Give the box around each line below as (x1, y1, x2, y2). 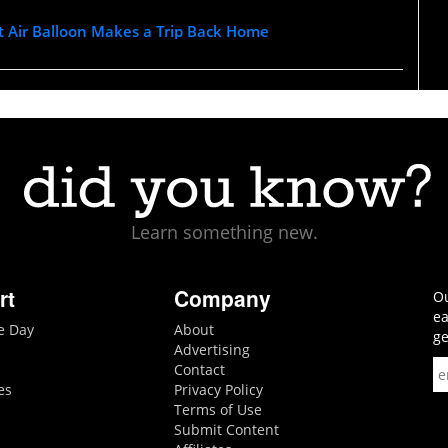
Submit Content (173, 419, 279, 439)
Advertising (173, 339, 250, 359)
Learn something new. (130, 219, 318, 244)
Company (173, 282, 271, 313)
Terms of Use (173, 399, 262, 419)
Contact (173, 359, 225, 379)
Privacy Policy (173, 379, 263, 399)
